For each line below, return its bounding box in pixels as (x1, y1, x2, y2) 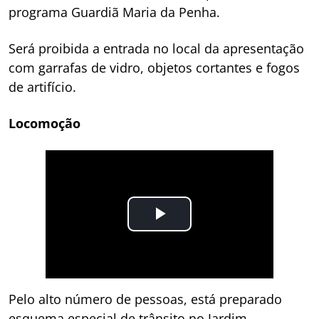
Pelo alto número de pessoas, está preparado (9, 290, 282, 308)
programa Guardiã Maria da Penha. (9, 3, 220, 21)
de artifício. (9, 78, 76, 95)
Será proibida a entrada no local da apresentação (9, 39, 304, 57)
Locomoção (9, 114, 80, 132)
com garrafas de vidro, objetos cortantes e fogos (9, 58, 300, 76)
